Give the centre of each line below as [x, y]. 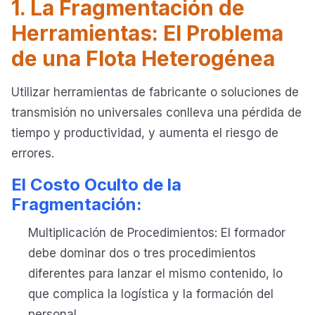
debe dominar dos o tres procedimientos [142, 253]
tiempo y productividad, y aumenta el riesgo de [145, 133]
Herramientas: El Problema [147, 33]
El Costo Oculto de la [96, 185]
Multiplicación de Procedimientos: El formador [157, 233]
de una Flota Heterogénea [143, 59]
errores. [33, 154]
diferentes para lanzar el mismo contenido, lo [155, 274]
